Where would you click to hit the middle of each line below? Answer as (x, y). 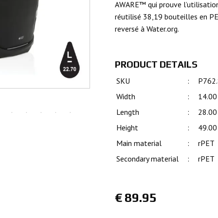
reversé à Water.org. (147, 28)
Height (127, 128)
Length (128, 112)
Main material (139, 143)
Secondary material (147, 159)
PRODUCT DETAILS (156, 64)
